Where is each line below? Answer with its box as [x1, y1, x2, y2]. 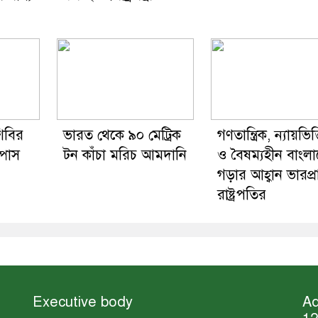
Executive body [33, 292, 133, 311]
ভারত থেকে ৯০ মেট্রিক [62, 126, 181, 144]
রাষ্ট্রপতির [216, 185, 266, 204]
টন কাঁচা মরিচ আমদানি [62, 146, 187, 164]
